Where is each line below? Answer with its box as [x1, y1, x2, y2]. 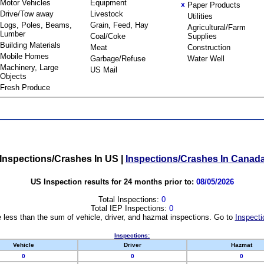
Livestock [90, 9, 123, 18]
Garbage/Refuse [90, 54, 146, 63]
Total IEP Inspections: [91, 203, 169, 213]
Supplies [187, 32, 217, 41]
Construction [187, 43, 230, 52]
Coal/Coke [90, 32, 126, 41]
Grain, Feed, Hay [90, 21, 148, 29]
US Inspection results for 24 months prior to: [30, 177, 196, 186]
